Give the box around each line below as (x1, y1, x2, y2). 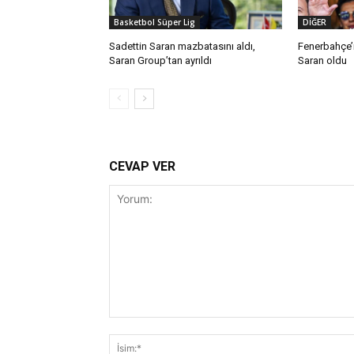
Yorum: (108, 318, 144, 333)
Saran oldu (297, 55, 347, 67)
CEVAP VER (109, 159, 175, 175)
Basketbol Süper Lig (114, 17, 195, 28)
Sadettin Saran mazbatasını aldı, (109, 40, 255, 53)
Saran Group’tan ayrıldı (109, 55, 212, 67)
